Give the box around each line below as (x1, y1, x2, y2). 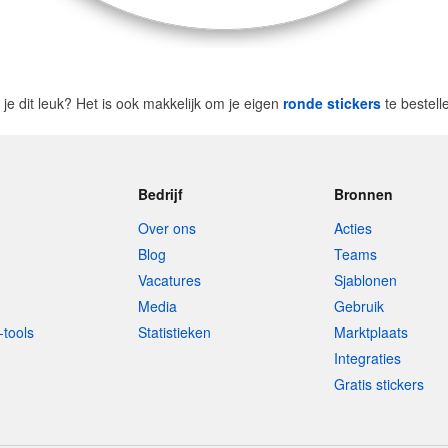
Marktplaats (334, 322, 409, 342)
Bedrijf (137, 184, 183, 204)
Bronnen (334, 184, 394, 204)
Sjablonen (334, 270, 398, 290)
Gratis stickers (334, 374, 425, 394)
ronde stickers (283, 93, 381, 113)
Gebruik (334, 296, 385, 316)
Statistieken (137, 322, 211, 342)
